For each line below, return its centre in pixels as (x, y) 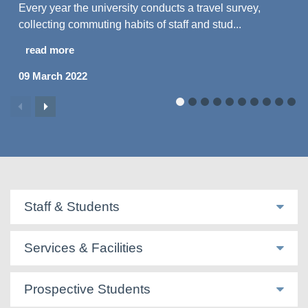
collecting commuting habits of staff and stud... (130, 24)
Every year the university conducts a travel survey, (140, 8)
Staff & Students (72, 207)
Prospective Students (87, 289)
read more (50, 49)
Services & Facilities (84, 248)
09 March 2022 (53, 76)
